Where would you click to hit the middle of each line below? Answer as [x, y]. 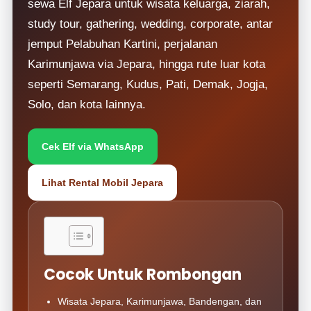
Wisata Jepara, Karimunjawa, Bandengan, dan [160, 301]
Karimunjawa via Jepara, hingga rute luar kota [147, 64]
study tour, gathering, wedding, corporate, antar [151, 24]
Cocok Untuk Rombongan [143, 275]
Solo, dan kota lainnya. [87, 104]
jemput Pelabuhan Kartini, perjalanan [123, 44]
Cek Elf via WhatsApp [93, 146]
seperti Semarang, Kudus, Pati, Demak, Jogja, [148, 84]
